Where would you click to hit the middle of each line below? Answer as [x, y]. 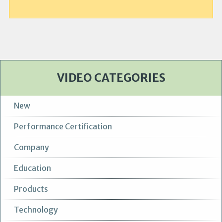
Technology [36, 210]
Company [32, 147]
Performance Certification [63, 127]
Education [33, 168]
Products [31, 189]
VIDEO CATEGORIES [111, 78]
